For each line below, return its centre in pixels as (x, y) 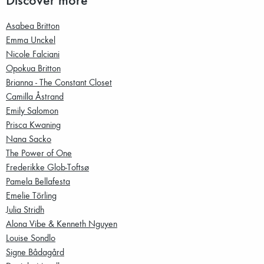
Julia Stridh (25, 209)
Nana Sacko (29, 139)
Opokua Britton (33, 68)
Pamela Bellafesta (38, 181)
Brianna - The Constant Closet (59, 82)
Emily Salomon (32, 110)
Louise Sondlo (31, 238)
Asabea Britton (33, 26)
